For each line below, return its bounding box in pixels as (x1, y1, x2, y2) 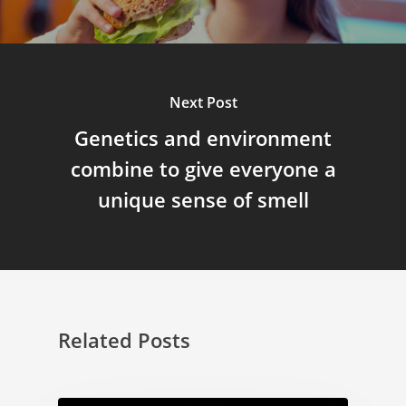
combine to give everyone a (70, 155, 336, 183)
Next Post (169, 92, 237, 113)
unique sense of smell (97, 186, 309, 214)
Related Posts (58, 325, 190, 353)
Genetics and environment (74, 124, 332, 152)
